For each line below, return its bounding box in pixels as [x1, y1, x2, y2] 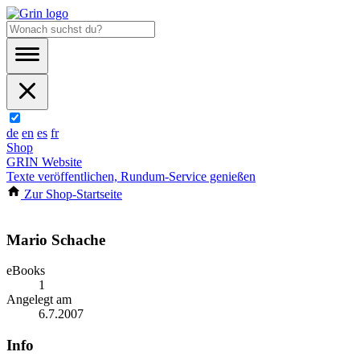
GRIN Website [6, 155, 82, 169]
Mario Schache [6, 231, 105, 248]
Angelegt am [6, 292, 72, 307]
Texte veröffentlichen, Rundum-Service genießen [6, 170, 256, 183]
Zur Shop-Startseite [21, 187, 122, 201]
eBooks [6, 264, 45, 278]
